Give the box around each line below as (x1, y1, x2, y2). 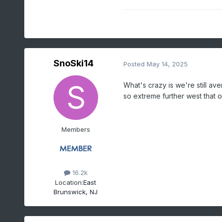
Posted (123, 59, 147, 68)
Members (61, 125, 90, 134)
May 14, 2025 (146, 59, 188, 68)
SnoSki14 (54, 58, 94, 69)
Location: (55, 178, 84, 186)
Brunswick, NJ (54, 187, 98, 196)
